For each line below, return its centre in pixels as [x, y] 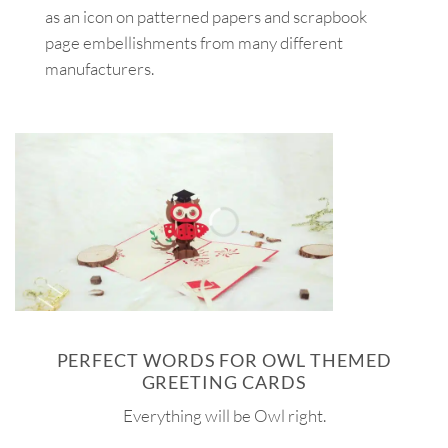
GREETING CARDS [224, 382]
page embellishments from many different [194, 42]
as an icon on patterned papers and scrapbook [206, 16]
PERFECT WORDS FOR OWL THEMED [224, 360]
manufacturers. [99, 68]
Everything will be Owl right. [224, 415]
